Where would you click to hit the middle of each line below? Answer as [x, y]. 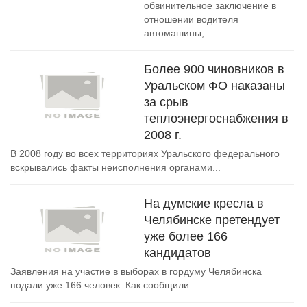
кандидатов [177, 253]
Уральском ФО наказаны [214, 86]
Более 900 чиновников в [214, 69]
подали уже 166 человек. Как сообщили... [104, 285]
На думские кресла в [204, 204]
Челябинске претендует [212, 220]
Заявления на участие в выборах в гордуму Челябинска [136, 271]
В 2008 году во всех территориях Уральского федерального [145, 153]
